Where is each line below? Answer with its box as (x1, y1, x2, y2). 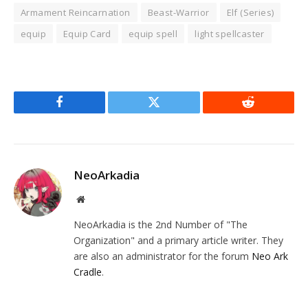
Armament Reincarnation (21, 6, 131, 19)
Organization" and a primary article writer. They (74, 234, 283, 247)
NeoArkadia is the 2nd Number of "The (74, 218, 247, 232)
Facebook (58, 106, 107, 119)
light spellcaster (195, 27, 265, 41)
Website (84, 194, 115, 204)
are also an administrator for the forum (74, 250, 252, 263)
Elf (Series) (226, 6, 274, 19)
